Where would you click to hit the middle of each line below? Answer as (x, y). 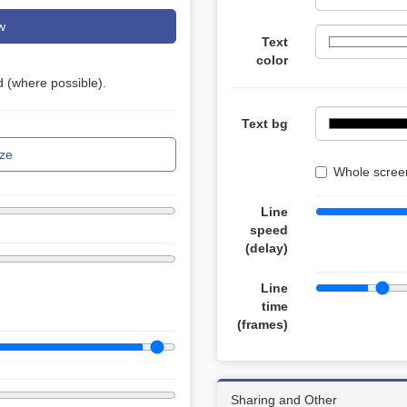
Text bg (264, 124)
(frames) (262, 324)
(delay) (266, 248)
